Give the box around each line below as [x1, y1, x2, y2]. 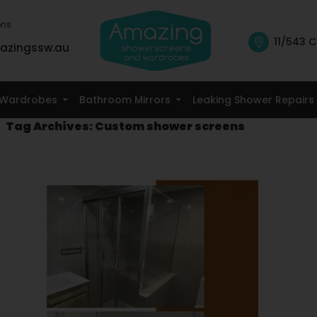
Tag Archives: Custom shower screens [5, 118, 245, 134]
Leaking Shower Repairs [192, 93, 314, 107]
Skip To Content [163, 81, 246, 95]
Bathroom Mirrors [79, 93, 171, 107]
